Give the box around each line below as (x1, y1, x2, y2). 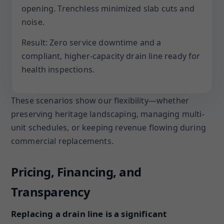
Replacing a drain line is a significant (11, 208, 167, 219)
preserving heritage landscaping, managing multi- (11, 108, 204, 119)
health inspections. (21, 64, 95, 75)
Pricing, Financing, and (11, 163, 141, 180)
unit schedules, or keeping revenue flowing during (11, 122, 206, 133)
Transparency (11, 183, 90, 200)
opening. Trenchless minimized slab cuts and (21, 3, 194, 14)
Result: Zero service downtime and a (21, 37, 161, 48)
